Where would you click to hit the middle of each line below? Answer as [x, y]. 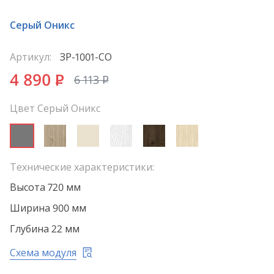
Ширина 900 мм [48, 208]
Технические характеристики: [82, 167]
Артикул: [31, 57]
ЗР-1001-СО [85, 57]
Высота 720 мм [45, 187]
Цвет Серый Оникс [55, 109]
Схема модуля [43, 253]
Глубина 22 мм [45, 229]
